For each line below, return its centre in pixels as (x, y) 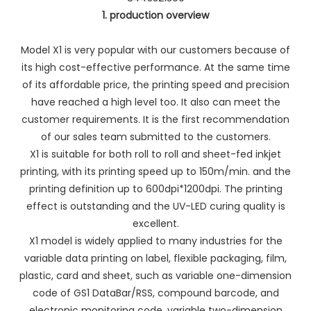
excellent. (155, 223)
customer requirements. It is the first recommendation (155, 119)
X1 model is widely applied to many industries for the (155, 241)
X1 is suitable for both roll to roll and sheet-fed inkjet (155, 154)
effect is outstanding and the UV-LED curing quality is (155, 206)
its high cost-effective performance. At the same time (155, 67)
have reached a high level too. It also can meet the (155, 102)
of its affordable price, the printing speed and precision (155, 84)
